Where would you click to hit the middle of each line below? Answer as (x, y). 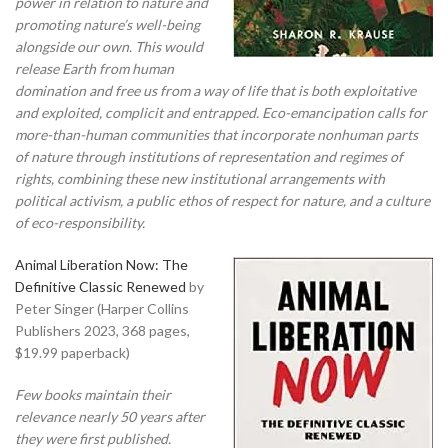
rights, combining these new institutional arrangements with (200, 178)
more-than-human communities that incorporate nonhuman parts (216, 134)
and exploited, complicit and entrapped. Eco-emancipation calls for (221, 112)
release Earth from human (94, 68)
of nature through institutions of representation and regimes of (209, 156)
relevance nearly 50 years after (110, 416)
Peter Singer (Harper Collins (102, 308)
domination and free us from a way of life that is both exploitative (215, 90)
